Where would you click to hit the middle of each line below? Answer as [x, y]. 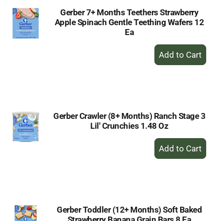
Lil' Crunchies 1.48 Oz [129, 126]
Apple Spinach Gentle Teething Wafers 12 [129, 22]
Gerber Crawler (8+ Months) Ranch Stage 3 [129, 116]
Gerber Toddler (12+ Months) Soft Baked [129, 210]
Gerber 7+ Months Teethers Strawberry [129, 12]
